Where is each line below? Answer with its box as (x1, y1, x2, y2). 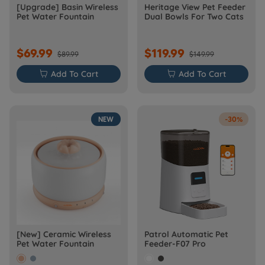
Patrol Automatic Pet (144, 228, 228, 240)
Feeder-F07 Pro (144, 238, 206, 249)
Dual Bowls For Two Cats (144, 11, 244, 22)
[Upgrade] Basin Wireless (17, 1, 118, 12)
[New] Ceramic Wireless (17, 228, 43, 240)
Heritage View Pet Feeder (144, 1, 245, 12)
